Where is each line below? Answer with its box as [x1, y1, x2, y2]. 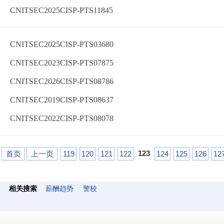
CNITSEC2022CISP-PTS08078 [10, 114, 113, 122]
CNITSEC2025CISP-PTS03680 [10, 40, 113, 48]
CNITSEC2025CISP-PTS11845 [10, 6, 113, 14]
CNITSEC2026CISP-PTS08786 [10, 77, 113, 85]
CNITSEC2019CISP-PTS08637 [10, 95, 113, 104]
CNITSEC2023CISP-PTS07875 [10, 58, 113, 67]
